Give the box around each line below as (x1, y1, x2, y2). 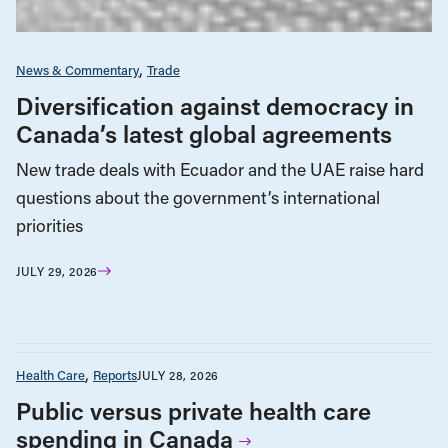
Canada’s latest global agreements (16, 117, 392, 149)
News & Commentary (16, 60, 139, 78)
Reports (93, 366, 137, 384)
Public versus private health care (16, 395, 371, 427)
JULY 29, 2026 (16, 262, 98, 279)
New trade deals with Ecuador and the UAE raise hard (16, 157, 424, 181)
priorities (16, 213, 83, 237)
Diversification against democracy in (16, 89, 414, 121)
